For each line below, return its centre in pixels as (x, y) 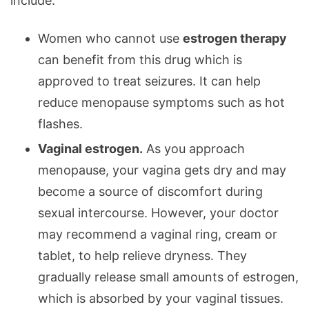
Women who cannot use (110, 38)
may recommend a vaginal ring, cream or (158, 234)
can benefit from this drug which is (140, 59)
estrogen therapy (235, 38)
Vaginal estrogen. (90, 148)
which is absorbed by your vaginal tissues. (161, 298)
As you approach (194, 148)
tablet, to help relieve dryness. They (142, 255)
